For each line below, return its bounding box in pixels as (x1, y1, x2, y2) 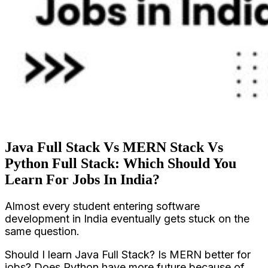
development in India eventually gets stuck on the (5, 212, 249, 225)
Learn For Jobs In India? (5, 172, 160, 188)
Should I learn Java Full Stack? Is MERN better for (5, 248, 251, 261)
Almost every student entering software (5, 199, 200, 212)
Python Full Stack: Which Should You (5, 156, 236, 172)
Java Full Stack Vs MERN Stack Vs (5, 139, 223, 156)
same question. (5, 224, 80, 237)
